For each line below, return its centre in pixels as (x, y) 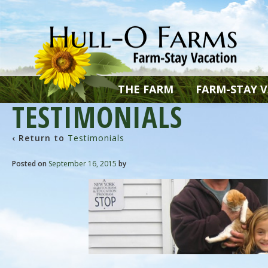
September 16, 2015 (83, 164)
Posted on (30, 164)
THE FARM (145, 89)
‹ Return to (40, 138)
